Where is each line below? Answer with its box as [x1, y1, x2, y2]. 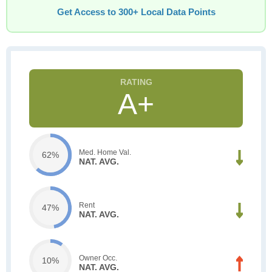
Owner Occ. [79, 253, 117, 262]
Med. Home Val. [79, 148, 131, 157]
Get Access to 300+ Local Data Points [56, 7, 216, 17]
